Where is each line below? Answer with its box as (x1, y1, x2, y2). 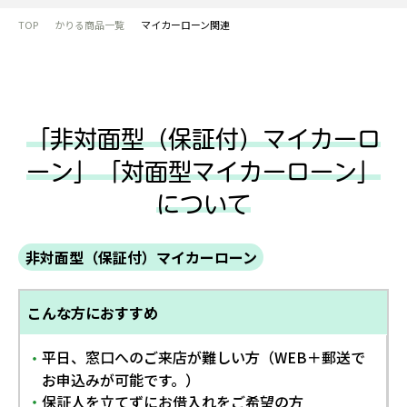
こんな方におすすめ (27, 301, 158, 323)
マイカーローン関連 (141, 16, 230, 32)
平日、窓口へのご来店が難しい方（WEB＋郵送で (42, 345, 365, 368)
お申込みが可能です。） (42, 368, 200, 391)
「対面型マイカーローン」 (97, 159, 381, 184)
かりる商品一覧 (55, 16, 124, 32)
